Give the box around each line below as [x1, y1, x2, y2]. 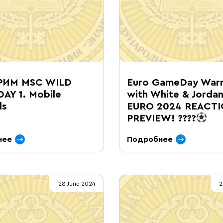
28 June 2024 [58, 181, 95, 187]
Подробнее [127, 135, 173, 143]
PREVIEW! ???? [127, 113, 196, 123]
